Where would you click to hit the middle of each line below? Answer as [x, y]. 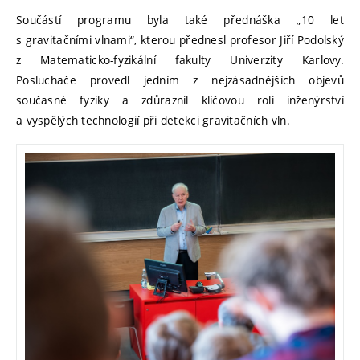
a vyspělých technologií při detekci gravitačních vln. [153, 120]
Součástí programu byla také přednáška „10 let [180, 19]
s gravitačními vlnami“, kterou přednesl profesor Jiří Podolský [180, 39]
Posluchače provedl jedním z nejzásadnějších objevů [180, 80]
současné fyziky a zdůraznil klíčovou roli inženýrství [180, 100]
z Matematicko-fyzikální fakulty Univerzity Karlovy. [180, 59]
